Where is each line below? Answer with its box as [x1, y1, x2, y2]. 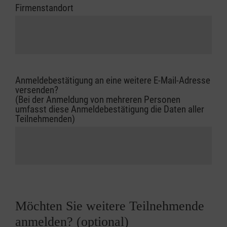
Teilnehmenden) [15, 112, 75, 125]
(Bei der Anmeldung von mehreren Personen [15, 93, 180, 105]
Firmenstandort [15, 2, 73, 14]
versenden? [15, 84, 58, 96]
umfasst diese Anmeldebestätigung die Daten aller [15, 103, 204, 115]
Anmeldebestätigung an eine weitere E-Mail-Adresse [15, 74, 210, 86]
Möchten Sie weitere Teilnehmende [15, 199, 204, 214]
